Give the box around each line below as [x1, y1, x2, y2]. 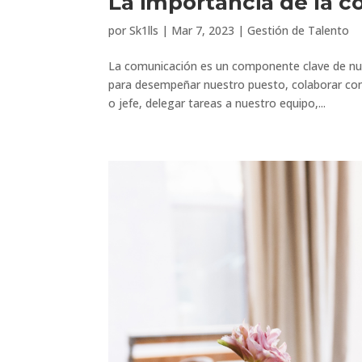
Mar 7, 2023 [171, 23, 235, 39]
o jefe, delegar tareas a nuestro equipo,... [108, 95, 326, 112]
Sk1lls [129, 23, 159, 39]
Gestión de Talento [247, 23, 350, 39]
